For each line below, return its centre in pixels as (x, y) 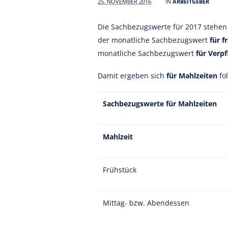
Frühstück (120, 170)
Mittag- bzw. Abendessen (146, 203)
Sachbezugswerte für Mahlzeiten (160, 104)
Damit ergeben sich (132, 76)
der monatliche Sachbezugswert (154, 40)
